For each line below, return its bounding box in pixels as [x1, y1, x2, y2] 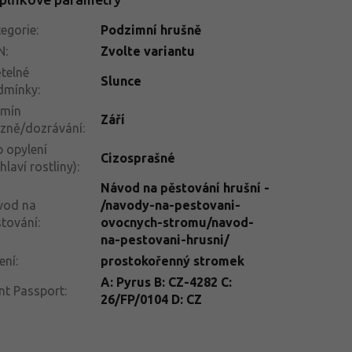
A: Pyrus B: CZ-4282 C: [100, 274, 232, 289]
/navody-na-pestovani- [100, 197, 240, 212]
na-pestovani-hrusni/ [100, 232, 229, 247]
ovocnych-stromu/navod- [100, 214, 254, 229]
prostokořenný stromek [100, 253, 244, 268]
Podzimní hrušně [100, 22, 201, 37]
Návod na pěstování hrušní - [100, 180, 269, 195]
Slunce [100, 73, 141, 88]
